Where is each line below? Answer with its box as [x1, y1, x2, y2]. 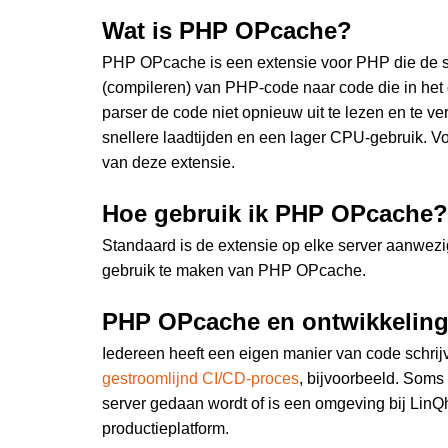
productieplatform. [102, 419, 229, 437]
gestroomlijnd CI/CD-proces [102, 369, 299, 387]
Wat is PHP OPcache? [102, 17, 352, 45]
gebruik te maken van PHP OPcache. [102, 262, 366, 280]
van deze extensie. [102, 154, 235, 172]
